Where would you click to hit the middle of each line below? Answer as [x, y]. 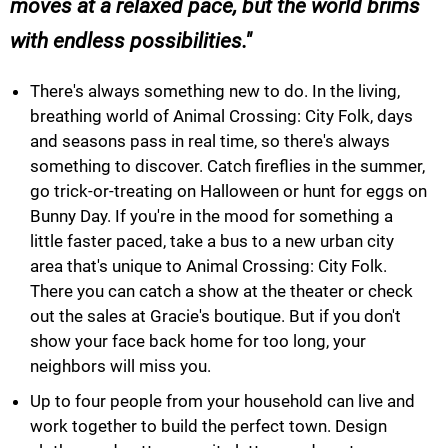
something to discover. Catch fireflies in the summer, [227, 165]
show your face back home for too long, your [198, 340]
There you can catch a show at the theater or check [221, 290]
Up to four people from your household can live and [222, 400]
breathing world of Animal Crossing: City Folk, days [221, 115]
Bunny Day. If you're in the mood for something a [211, 215]
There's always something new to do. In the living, [215, 90]
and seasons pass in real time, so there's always [210, 140]
